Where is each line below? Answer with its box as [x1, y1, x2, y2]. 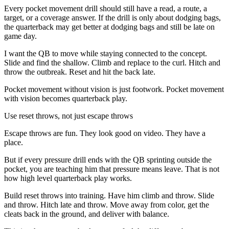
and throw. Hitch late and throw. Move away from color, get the [4, 200, 209, 209]
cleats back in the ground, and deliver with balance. [4, 209, 169, 218]
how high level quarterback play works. [4, 173, 132, 182]
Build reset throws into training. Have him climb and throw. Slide [4, 191, 214, 200]
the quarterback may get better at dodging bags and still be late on [4, 22, 215, 31]
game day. [4, 31, 37, 40]
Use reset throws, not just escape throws [4, 111, 133, 120]
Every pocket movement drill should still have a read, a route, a [4, 4, 207, 13]
